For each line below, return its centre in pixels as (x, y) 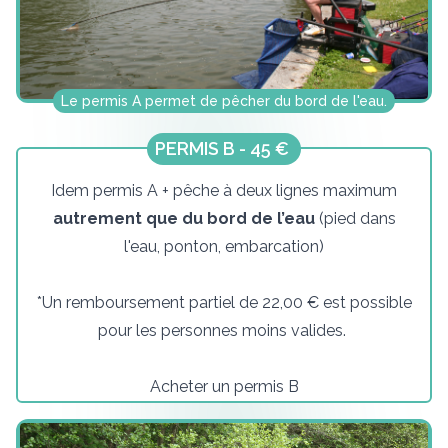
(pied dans (355, 219)
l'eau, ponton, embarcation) (224, 247)
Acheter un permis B (224, 387)
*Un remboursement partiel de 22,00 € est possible (224, 303)
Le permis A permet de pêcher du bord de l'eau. (224, 101)
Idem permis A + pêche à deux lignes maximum (224, 191)
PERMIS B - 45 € (224, 149)
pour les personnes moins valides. (224, 331)
